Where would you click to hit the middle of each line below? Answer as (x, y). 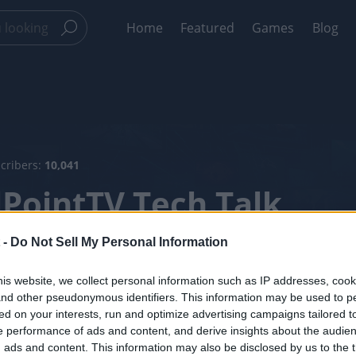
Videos (206, 287)
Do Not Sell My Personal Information (119, 242)
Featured (207, 28)
